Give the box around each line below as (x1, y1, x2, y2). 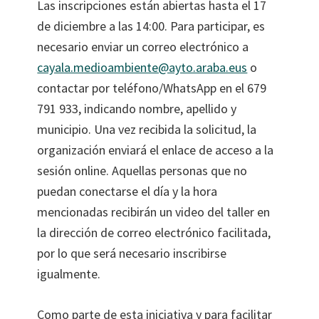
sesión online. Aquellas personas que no (37, 162, 248, 179)
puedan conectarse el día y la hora (37, 182, 218, 199)
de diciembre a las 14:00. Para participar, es (37, 17, 266, 34)
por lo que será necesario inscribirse (37, 244, 227, 261)
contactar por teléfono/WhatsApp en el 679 (37, 79, 267, 96)
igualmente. (37, 265, 101, 282)
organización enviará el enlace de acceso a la (37, 141, 274, 158)
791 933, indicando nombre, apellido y (37, 100, 237, 117)
